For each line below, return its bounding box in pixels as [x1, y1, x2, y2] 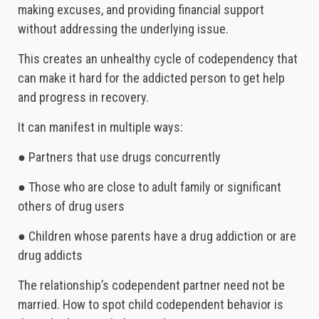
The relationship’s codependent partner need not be [18, 278, 285, 293]
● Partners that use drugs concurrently [18, 150, 221, 165]
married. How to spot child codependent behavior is [18, 297, 283, 313]
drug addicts [18, 248, 83, 263]
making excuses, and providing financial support [18, 2, 264, 18]
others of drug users [18, 199, 125, 214]
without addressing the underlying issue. [18, 21, 229, 37]
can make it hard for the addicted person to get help [18, 70, 285, 86]
